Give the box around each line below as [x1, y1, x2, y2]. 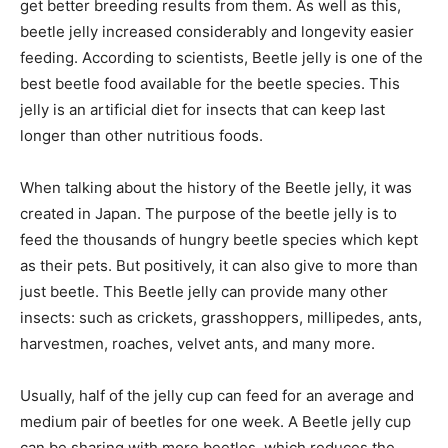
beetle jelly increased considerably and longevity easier [20, 22, 414, 42]
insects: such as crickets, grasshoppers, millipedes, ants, [20, 308, 422, 328]
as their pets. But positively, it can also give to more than [20, 256, 418, 276]
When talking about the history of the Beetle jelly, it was [20, 178, 412, 198]
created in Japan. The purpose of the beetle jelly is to [20, 204, 397, 224]
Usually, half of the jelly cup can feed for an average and [20, 386, 414, 406]
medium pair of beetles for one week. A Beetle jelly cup [20, 412, 411, 432]
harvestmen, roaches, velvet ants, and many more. [20, 334, 375, 354]
